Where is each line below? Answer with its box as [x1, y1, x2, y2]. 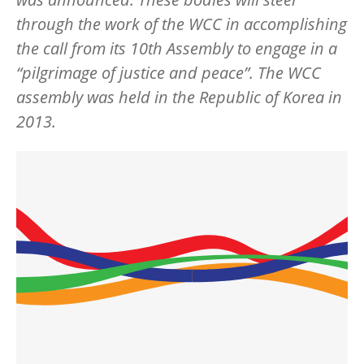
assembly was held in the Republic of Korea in [16, 85, 342, 108]
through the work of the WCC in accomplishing [16, 12, 347, 35]
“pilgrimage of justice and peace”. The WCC [16, 61, 321, 84]
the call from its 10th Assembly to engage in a [16, 37, 337, 59]
